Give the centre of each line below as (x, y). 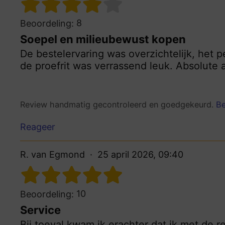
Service (40, 210)
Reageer (38, 127)
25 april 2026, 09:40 (140, 155)
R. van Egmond (52, 155)
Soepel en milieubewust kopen (103, 39)
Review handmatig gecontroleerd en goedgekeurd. (118, 104)
